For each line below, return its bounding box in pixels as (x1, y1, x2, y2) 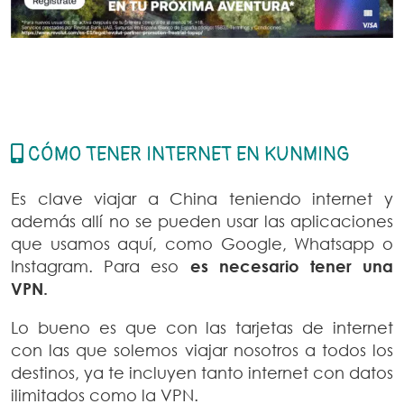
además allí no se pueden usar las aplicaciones (11, 210, 393, 231)
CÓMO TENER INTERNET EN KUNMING (23, 141, 350, 167)
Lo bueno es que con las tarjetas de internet (11, 317, 393, 337)
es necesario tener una (189, 255, 393, 276)
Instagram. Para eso (11, 255, 190, 276)
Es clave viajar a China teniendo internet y (11, 188, 393, 208)
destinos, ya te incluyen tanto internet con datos (11, 362, 393, 382)
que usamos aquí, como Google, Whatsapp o (11, 233, 393, 253)
